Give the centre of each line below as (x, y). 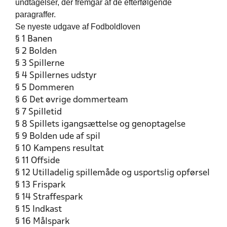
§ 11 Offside (37, 161)
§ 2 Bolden (36, 51)
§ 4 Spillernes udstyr (56, 76)
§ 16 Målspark (42, 222)
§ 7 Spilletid (39, 112)
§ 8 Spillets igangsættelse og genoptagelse (100, 124)
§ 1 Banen (34, 39)
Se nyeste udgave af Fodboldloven (78, 27)
